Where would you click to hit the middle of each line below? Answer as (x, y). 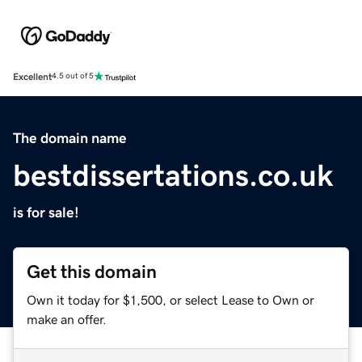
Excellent (32, 76)
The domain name (70, 138)
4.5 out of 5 (73, 76)
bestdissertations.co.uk (173, 175)
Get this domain (92, 271)
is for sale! (46, 212)
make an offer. (67, 319)
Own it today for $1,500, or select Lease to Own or (170, 299)
